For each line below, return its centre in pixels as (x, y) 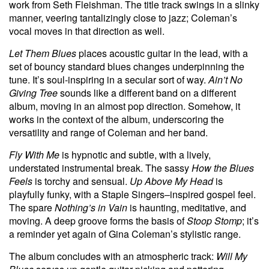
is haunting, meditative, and (187, 207)
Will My (232, 256)
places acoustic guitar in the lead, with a (162, 53)
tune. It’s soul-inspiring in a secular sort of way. (109, 79)
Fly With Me (34, 154)
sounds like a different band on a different (147, 92)
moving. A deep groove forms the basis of (98, 220)
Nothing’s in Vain (91, 207)
